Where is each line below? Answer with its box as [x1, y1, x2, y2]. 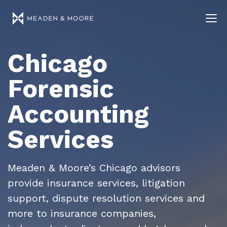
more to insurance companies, [8, 207, 156, 219]
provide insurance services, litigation [8, 177, 185, 189]
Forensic [8, 73, 114, 103]
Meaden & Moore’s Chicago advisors [8, 162, 180, 174]
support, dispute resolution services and [8, 192, 205, 204]
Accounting [8, 99, 149, 129]
